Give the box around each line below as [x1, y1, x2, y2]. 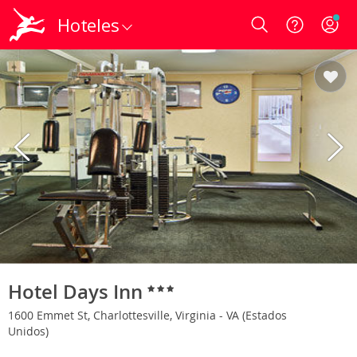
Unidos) [8, 323, 52, 339]
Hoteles [57, 13, 120, 37]
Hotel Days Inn [8, 278, 147, 304]
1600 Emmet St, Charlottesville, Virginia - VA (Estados [8, 307, 287, 323]
